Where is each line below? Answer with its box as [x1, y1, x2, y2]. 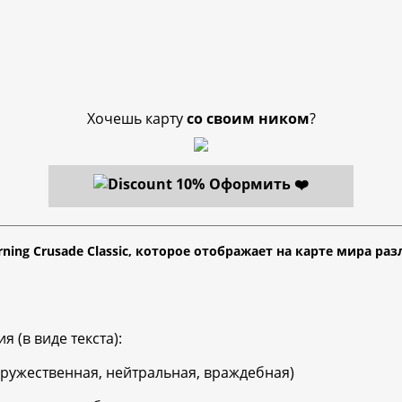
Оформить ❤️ [209, 174, 309, 195]
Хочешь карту [86, 109, 187, 129]
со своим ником [186, 109, 310, 129]
